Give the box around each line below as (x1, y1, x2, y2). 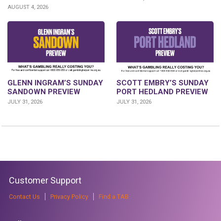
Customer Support (9, 175, 81, 186)
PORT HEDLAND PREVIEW (116, 87, 208, 97)
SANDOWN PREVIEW (7, 87, 80, 97)
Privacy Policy (50, 193, 88, 201)
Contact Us (9, 193, 40, 201)
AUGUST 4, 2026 (7, 3, 48, 10)
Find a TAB (99, 193, 129, 201)
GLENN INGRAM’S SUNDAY (7, 78, 103, 88)
